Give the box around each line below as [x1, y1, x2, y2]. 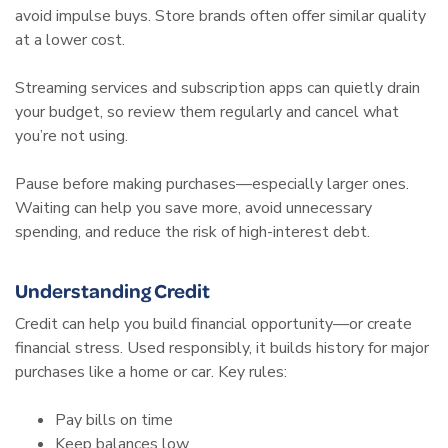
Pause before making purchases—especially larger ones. [15, 172, 409, 195]
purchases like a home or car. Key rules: [15, 360, 287, 383]
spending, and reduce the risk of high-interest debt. [15, 220, 370, 243]
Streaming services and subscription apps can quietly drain [15, 76, 420, 99]
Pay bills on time [55, 408, 173, 431]
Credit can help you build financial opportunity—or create [15, 312, 412, 335]
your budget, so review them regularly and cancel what [15, 100, 399, 123]
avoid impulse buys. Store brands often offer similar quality [15, 4, 426, 27]
